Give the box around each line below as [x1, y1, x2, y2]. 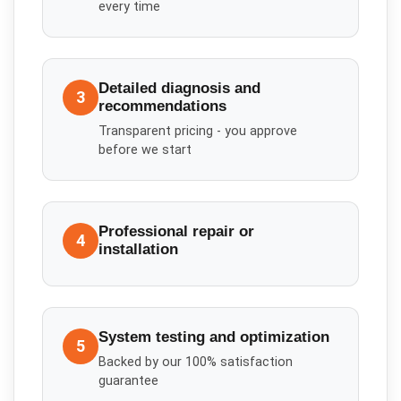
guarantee [98, 373, 159, 389]
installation [98, 240, 179, 258]
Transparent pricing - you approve [98, 124, 298, 140]
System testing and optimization [98, 328, 330, 346]
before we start [98, 142, 192, 158]
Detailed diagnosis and [98, 79, 261, 97]
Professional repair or [98, 222, 255, 240]
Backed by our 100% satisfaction [98, 354, 294, 371]
